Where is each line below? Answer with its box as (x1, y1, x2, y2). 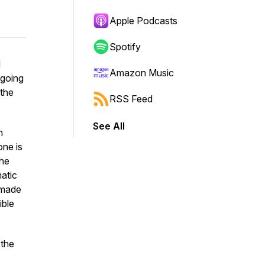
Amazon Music (109, 67, 174, 79)
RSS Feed (109, 93, 153, 105)
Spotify (109, 41, 141, 53)
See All (93, 120, 125, 132)
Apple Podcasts (109, 15, 177, 27)
